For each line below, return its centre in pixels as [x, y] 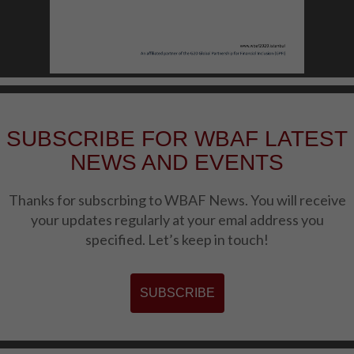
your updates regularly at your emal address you [177, 220]
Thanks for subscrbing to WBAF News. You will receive [177, 200]
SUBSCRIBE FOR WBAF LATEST [177, 139]
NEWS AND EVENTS [177, 163]
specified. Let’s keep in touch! [177, 240]
